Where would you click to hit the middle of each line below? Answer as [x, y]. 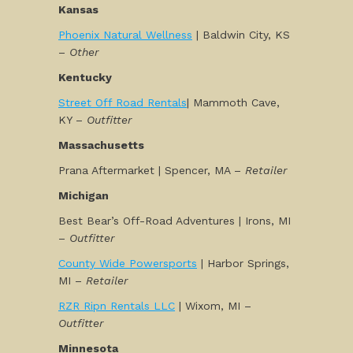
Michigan [84, 195]
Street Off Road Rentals [123, 102]
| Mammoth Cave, [233, 102]
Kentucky [87, 77]
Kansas [78, 9]
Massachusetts [101, 145]
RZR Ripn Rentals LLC [117, 306]
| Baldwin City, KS [241, 35]
